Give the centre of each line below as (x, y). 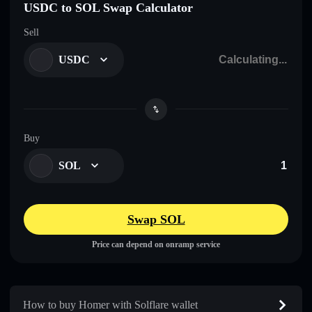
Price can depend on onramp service (156, 244)
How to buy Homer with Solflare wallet (110, 304)
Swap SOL (156, 219)
